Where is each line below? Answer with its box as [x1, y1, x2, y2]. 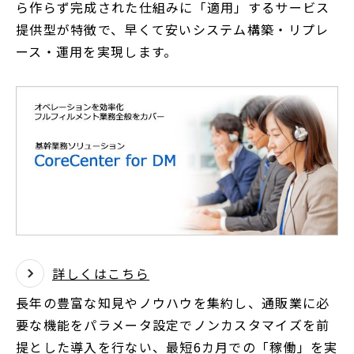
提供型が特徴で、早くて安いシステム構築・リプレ [16, 20, 330, 40]
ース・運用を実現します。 [16, 42, 178, 62]
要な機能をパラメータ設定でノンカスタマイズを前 [16, 314, 330, 334]
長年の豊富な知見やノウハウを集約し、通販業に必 [16, 292, 330, 312]
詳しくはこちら [52, 263, 150, 283]
